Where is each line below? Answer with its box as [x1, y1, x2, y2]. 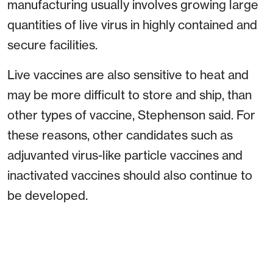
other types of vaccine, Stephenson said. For [7, 107, 255, 123]
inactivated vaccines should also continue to [7, 168, 252, 183]
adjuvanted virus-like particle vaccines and [7, 147, 243, 163]
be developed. [7, 188, 88, 204]
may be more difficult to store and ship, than [7, 87, 252, 103]
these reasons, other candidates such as [7, 127, 233, 143]
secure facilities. [7, 37, 97, 53]
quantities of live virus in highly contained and [7, 17, 257, 33]
